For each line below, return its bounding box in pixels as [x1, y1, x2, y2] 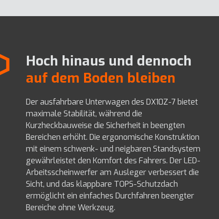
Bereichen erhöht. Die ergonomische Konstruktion [26, 132, 200, 143]
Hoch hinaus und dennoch [26, 52, 192, 70]
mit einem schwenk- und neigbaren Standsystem [26, 144, 201, 154]
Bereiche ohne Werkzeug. [26, 202, 116, 213]
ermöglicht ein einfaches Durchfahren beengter [26, 191, 195, 201]
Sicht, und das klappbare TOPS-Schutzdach [26, 179, 178, 190]
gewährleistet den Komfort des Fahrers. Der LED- [26, 155, 201, 166]
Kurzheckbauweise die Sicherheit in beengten [26, 120, 185, 131]
